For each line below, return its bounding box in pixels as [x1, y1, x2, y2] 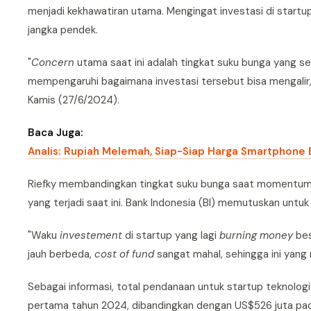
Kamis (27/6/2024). [28, 93, 119, 107]
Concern [31, 56, 77, 69]
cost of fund [94, 247, 154, 261]
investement [60, 228, 125, 242]
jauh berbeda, [28, 247, 94, 261]
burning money [219, 228, 293, 242]
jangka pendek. [28, 23, 98, 37]
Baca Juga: [28, 126, 83, 140]
